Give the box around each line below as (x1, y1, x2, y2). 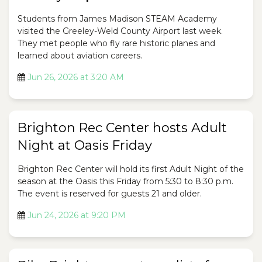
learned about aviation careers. (18, 50, 142, 61)
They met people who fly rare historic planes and (18, 38, 215, 49)
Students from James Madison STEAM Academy (18, 13, 217, 25)
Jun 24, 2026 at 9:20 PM (27, 210, 126, 221)
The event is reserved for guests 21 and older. (18, 188, 202, 199)
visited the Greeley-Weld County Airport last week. (18, 26, 223, 37)
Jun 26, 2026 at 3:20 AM (27, 72, 124, 83)
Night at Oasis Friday (18, 137, 152, 154)
